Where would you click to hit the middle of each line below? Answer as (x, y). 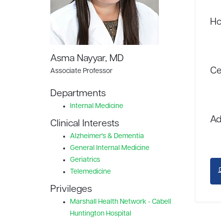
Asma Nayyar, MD (87, 59)
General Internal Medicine (110, 148)
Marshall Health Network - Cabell (121, 202)
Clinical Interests (85, 124)
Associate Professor (81, 71)
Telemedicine (91, 172)
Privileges (71, 189)
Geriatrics (85, 160)
